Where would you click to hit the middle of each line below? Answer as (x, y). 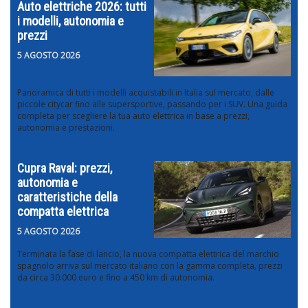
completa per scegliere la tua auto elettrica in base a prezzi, (133, 116)
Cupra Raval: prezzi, (65, 168)
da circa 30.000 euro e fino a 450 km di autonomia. (116, 278)
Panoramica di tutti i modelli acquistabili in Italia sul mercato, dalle (146, 93)
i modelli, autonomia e (70, 21)
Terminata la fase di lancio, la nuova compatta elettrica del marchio (148, 254)
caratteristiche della (67, 197)
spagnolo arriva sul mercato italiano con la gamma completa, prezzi (150, 266)
